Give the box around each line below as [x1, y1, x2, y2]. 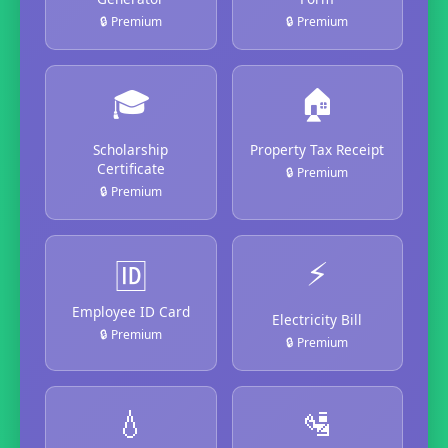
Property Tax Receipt [250, 139, 385, 159]
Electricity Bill [272, 309, 363, 329]
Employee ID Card [71, 301, 190, 321]
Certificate [96, 158, 165, 178]
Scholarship [93, 139, 169, 159]
